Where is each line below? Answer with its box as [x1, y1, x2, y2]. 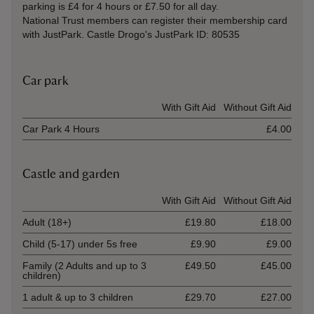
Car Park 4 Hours [22, 123, 100, 135]
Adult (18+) [22, 217, 71, 228]
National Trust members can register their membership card [22, 15, 287, 26]
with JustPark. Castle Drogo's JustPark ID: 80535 [22, 29, 240, 40]
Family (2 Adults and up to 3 [22, 260, 146, 271]
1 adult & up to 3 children [22, 292, 133, 303]
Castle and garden [22, 168, 120, 181]
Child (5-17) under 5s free [22, 238, 137, 250]
